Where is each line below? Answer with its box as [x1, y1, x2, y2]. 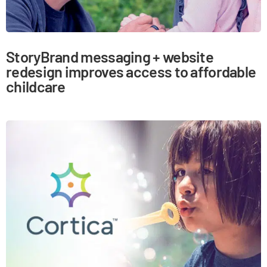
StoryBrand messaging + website [6, 46, 213, 66]
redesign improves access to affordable [6, 61, 256, 80]
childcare [6, 76, 66, 95]
